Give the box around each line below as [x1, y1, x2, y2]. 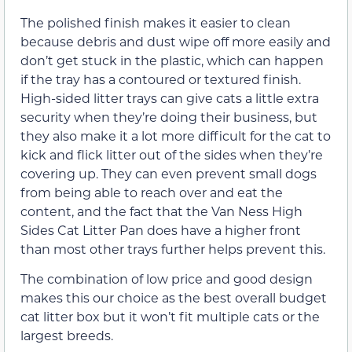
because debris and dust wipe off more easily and [20, 32, 331, 49]
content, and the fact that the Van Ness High [20, 202, 302, 219]
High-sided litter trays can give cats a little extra [20, 89, 319, 106]
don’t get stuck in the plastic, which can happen [20, 51, 324, 68]
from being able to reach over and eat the [20, 183, 283, 200]
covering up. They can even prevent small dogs [20, 164, 317, 181]
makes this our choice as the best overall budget [20, 289, 327, 306]
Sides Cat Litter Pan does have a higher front [20, 221, 301, 238]
